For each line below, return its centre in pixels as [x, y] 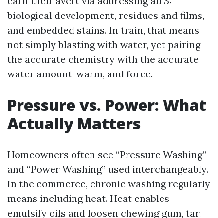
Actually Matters [74, 123]
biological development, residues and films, [106, 15]
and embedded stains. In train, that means [103, 30]
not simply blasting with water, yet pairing [104, 45]
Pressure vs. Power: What [107, 105]
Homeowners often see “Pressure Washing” [107, 154]
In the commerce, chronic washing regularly [109, 184]
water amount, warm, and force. [80, 74]
